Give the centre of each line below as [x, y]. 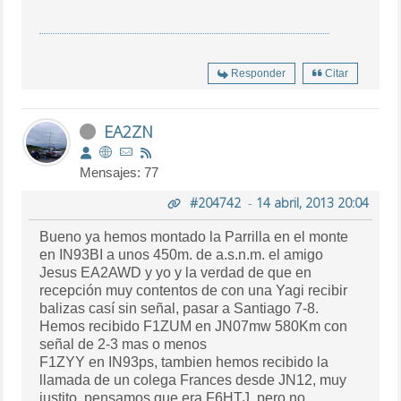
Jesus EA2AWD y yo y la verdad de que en [60, 273]
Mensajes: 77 [119, 173]
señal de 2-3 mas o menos [186, 345]
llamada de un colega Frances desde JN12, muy [67, 380]
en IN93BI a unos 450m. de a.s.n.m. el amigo [50, 255]
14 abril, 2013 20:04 [312, 203]
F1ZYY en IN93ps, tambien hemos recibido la [64, 363]
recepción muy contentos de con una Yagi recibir [73, 291]
